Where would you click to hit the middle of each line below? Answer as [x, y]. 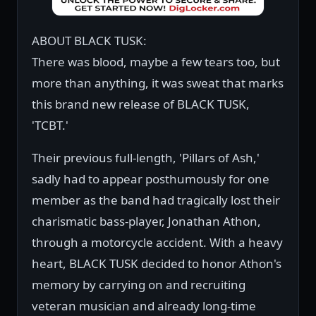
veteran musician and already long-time [144, 306]
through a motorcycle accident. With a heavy [157, 243]
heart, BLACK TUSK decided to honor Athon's [157, 264]
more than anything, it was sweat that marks [158, 83]
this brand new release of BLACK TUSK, [141, 104]
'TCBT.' [50, 126]
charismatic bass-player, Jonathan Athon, [146, 221]
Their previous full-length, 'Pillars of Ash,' [146, 158]
